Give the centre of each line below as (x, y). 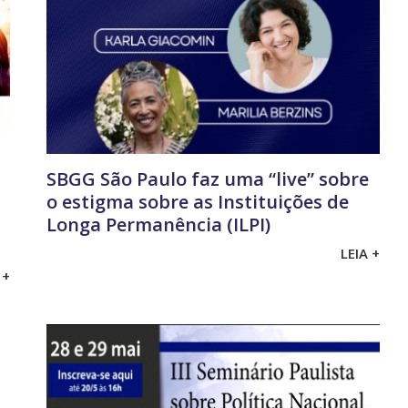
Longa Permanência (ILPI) (158, 224)
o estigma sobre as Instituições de (197, 201)
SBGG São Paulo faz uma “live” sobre (207, 178)
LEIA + (361, 254)
